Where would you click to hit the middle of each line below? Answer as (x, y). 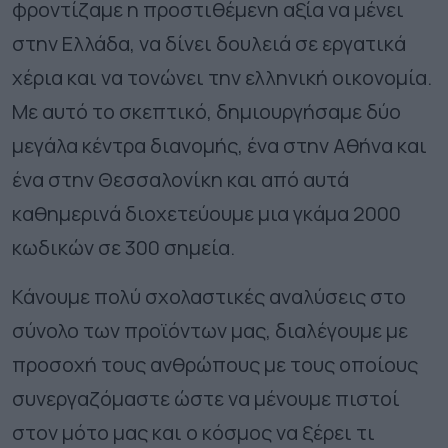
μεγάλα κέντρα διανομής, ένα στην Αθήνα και (219, 146)
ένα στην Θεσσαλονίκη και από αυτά (180, 180)
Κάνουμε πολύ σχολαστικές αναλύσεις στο (209, 297)
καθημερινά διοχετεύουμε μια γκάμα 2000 (206, 214)
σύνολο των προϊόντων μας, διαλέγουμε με (210, 331)
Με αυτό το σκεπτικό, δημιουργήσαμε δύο (206, 112)
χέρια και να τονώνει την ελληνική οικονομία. (222, 78)
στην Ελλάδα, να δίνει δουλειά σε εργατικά (209, 44)
